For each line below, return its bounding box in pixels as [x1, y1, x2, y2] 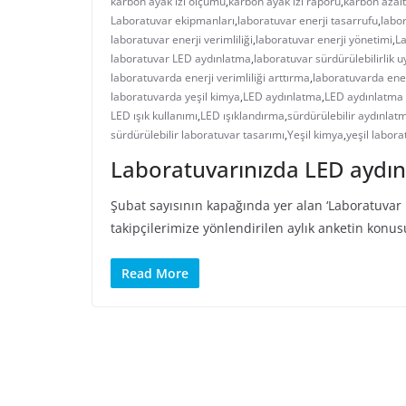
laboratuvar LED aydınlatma [111, 51, 251, 67]
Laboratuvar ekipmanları [111, 13, 235, 29]
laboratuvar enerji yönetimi [256, 32, 392, 48]
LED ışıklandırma [200, 108, 285, 124]
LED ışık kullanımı [111, 108, 198, 124]
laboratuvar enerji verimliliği [111, 32, 253, 48]
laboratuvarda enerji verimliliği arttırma [111, 70, 310, 86]
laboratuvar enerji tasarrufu [237, 13, 378, 29]
